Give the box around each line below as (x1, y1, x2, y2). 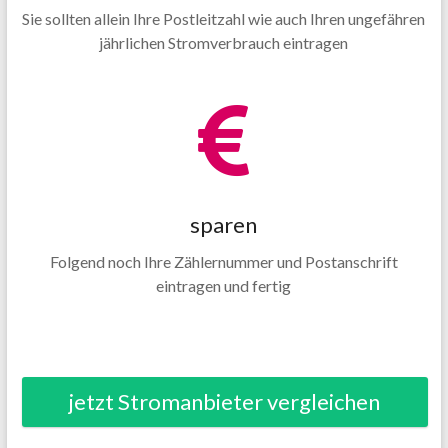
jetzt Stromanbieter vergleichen (69, 388, 381, 415)
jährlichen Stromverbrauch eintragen (99, 33, 349, 52)
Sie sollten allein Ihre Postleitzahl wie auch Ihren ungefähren (22, 9, 426, 28)
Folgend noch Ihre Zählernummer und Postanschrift (49, 252, 398, 271)
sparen (190, 211, 258, 238)
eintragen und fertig (156, 276, 292, 295)
